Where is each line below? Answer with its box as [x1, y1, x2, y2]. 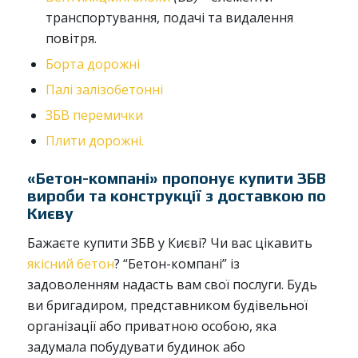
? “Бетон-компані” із [113, 255, 240, 273]
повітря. [45, 29, 97, 47]
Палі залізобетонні [45, 80, 163, 98]
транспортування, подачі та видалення [45, 8, 293, 26]
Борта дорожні [45, 54, 140, 73]
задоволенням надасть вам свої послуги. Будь [26, 276, 317, 294]
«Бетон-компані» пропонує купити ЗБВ [26, 168, 326, 187]
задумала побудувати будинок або [26, 338, 245, 356]
